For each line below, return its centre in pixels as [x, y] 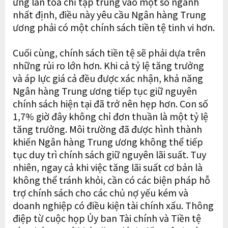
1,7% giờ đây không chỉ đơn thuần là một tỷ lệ [110, 116]
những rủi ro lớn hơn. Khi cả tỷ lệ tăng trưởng [108, 65]
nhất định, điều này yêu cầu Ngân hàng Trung [109, 15]
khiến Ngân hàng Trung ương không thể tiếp [108, 142]
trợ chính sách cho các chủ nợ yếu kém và [101, 193]
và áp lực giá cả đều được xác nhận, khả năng [108, 78]
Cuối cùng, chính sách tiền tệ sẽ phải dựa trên [109, 53]
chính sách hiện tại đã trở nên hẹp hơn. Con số [110, 104]
